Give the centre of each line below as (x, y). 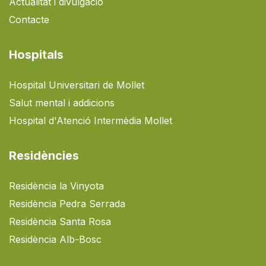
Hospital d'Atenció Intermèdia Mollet (91, 121)
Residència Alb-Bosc (55, 240)
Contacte (29, 20)
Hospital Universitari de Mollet (77, 85)
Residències (44, 156)
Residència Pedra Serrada (67, 204)
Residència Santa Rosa (60, 222)
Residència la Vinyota (56, 186)
